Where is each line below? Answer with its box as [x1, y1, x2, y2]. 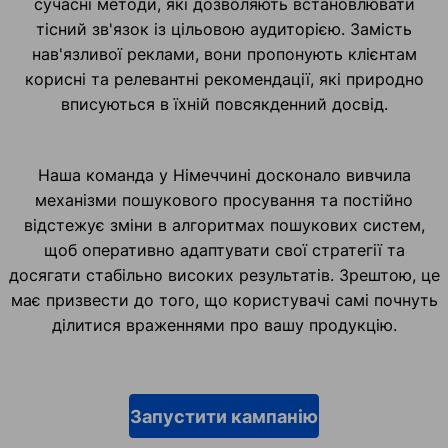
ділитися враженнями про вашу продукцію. [51, 315, 397, 336]
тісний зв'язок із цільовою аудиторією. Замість [36, 19, 412, 40]
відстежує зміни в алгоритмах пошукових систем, [23, 215, 425, 236]
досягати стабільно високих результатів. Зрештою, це [8, 265, 440, 286]
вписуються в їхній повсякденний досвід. [60, 94, 388, 115]
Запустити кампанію [130, 405, 318, 427]
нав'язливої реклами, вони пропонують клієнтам [31, 44, 417, 65]
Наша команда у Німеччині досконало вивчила [37, 165, 411, 186]
